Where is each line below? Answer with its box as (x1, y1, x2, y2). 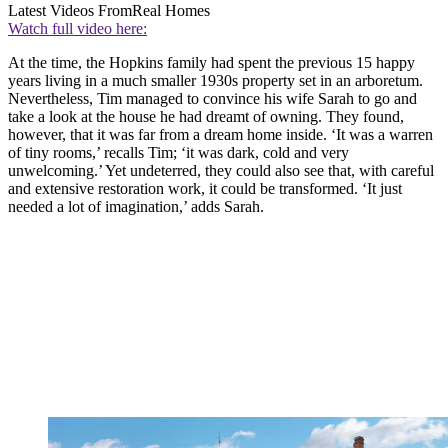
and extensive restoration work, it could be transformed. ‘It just (8, 179, 402, 197)
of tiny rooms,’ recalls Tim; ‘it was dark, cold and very (8, 143, 349, 161)
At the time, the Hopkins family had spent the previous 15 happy (8, 53, 415, 71)
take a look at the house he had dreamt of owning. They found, (8, 107, 404, 125)
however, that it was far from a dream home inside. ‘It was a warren (8, 125, 433, 143)
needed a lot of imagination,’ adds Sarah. (8, 197, 264, 215)
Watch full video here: (8, 19, 147, 37)
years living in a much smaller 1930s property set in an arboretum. (8, 71, 423, 89)
